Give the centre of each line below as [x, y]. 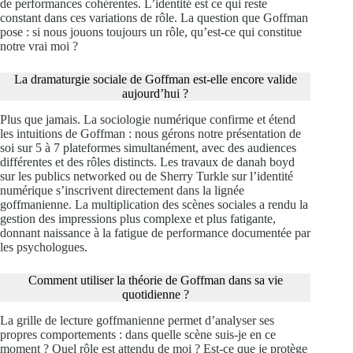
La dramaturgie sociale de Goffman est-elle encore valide [155, 80]
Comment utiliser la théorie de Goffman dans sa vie [155, 281]
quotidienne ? [155, 295]
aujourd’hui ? [156, 94]
